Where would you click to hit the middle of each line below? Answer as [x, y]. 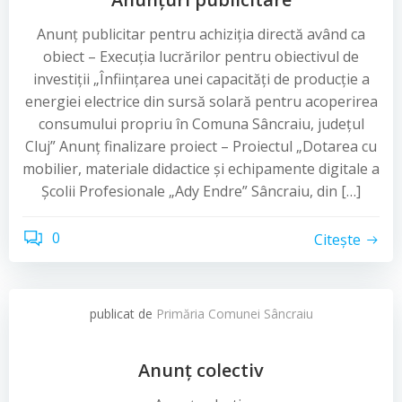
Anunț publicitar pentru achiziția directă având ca [201, 34]
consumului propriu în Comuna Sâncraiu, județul [201, 124]
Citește [337, 239]
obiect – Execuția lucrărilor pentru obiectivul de [201, 57]
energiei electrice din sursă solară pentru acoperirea [201, 101]
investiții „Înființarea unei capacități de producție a [201, 79]
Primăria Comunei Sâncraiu [234, 314]
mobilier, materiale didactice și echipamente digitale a [201, 169]
